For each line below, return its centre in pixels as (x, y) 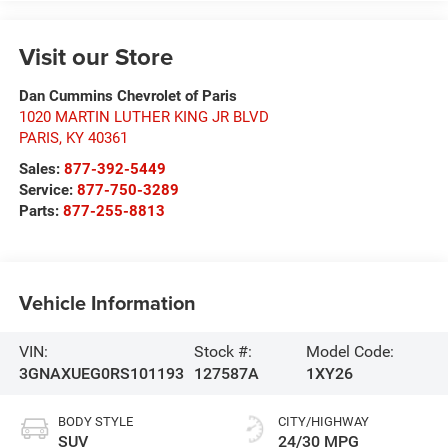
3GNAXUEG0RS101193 (101, 374)
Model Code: (350, 352)
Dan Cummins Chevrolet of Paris (127, 96)
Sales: (41, 169)
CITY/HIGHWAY (323, 422)
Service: (47, 190)
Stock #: (222, 352)
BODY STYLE (95, 422)
